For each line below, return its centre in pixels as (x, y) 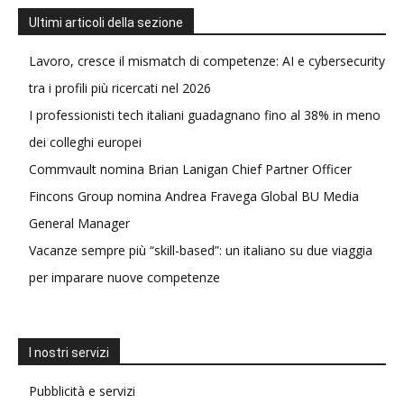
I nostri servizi (69, 353)
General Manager (79, 223)
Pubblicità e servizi (82, 391)
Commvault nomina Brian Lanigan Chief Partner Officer (190, 169)
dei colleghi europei (85, 142)
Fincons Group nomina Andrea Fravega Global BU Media (194, 196)
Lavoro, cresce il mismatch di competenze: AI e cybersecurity (207, 61)
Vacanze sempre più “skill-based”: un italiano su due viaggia (201, 250)
